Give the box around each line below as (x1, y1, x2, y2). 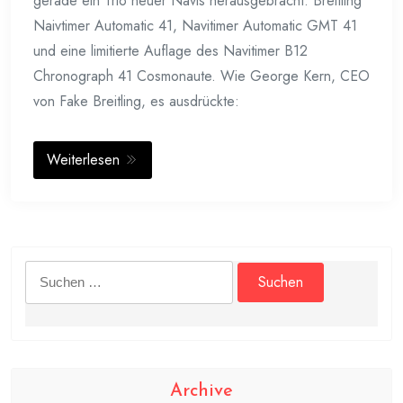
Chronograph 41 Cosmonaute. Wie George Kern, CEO (33, 66, 370, 87)
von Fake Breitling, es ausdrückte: (33, 91, 239, 112)
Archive (170, 382, 233, 401)
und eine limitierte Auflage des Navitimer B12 (33, 40, 308, 62)
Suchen (24, 262, 69, 283)
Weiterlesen (47, 149, 124, 171)
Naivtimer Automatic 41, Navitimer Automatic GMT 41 (33, 15, 357, 37)
